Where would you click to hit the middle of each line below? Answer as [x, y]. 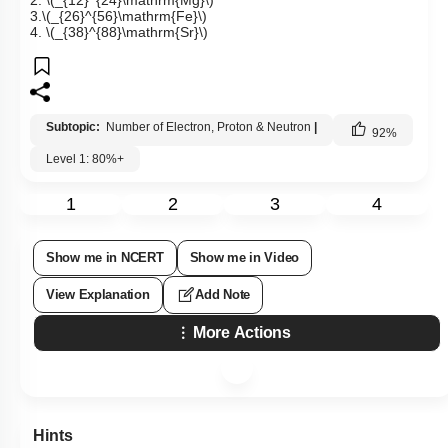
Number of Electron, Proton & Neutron [208, 127]
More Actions [242, 333]
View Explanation [98, 295]
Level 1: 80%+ [85, 159]
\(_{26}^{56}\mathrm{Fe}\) [124, 16]
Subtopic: [74, 127]
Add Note [223, 295]
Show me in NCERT [105, 258]
